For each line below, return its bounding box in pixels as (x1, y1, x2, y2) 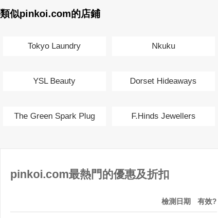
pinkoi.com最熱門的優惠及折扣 (10, 168, 169, 181)
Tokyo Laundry (28, 41, 81, 51)
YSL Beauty (33, 76, 76, 86)
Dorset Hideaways (130, 76, 197, 86)
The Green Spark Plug (14, 111, 95, 121)
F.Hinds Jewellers (131, 111, 196, 121)
